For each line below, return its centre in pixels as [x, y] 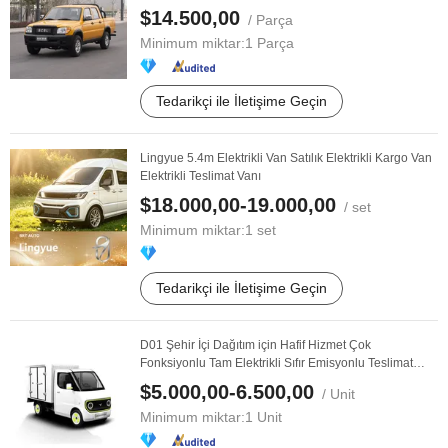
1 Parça [269, 43]
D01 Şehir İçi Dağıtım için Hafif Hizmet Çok [255, 345]
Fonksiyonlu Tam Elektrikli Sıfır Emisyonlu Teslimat [276, 363]
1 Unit [263, 417]
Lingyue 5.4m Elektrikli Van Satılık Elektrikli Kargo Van [286, 158]
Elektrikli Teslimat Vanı [200, 176]
